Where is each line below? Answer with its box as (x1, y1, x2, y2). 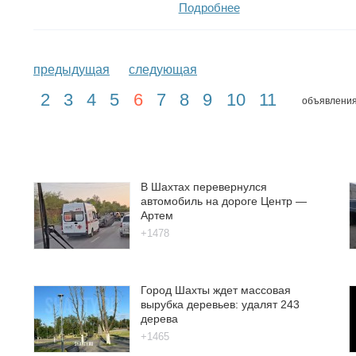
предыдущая (33, 62, 110, 76)
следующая (129, 62, 197, 76)
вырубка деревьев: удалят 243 (141, 297, 300, 311)
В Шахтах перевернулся (141, 180, 267, 193)
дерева (141, 311, 178, 325)
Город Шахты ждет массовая (141, 283, 291, 296)
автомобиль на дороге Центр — (141, 194, 307, 207)
